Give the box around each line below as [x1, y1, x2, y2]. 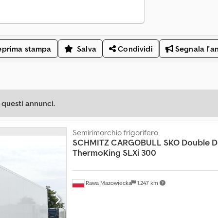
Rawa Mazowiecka [84, 179, 131, 186]
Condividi [116, 44, 153, 54]
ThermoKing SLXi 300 [72, 147, 156, 159]
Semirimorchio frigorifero [72, 127, 158, 138]
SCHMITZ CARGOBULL [72, 137, 162, 148]
